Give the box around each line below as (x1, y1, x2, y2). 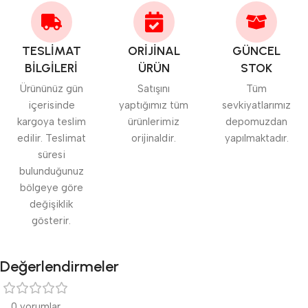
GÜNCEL (232, 43, 281, 58)
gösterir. (32, 214, 71, 227)
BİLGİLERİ (25, 60, 78, 76)
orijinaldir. (131, 132, 177, 144)
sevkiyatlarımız (222, 99, 291, 111)
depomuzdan (225, 115, 288, 128)
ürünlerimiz (128, 115, 180, 128)
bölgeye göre (19, 181, 83, 194)
